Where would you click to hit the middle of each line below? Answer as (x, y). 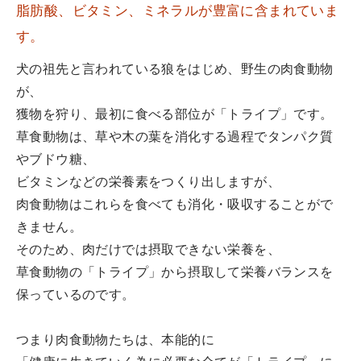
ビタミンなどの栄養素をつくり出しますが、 (148, 183)
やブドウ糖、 (56, 161)
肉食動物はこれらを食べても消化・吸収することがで (175, 206)
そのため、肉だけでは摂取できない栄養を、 (148, 251)
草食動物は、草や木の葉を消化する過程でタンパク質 (175, 138)
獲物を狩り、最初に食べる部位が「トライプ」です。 (175, 116)
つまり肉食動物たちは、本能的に (115, 341)
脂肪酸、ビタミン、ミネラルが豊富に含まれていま (178, 12)
